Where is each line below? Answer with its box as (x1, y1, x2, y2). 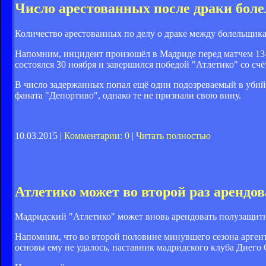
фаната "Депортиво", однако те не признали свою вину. (15, 90, 241, 100)
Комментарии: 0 (64, 130, 129, 141)
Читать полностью (136, 130, 211, 141)
